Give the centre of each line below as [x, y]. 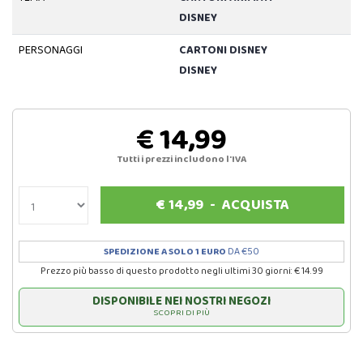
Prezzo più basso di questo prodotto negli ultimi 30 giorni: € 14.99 [181, 271]
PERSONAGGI [50, 51]
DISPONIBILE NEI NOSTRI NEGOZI [181, 302]
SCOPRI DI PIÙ [181, 313]
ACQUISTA [255, 205]
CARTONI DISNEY [223, 51]
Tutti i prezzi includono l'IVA [181, 160]
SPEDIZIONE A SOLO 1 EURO [165, 252]
